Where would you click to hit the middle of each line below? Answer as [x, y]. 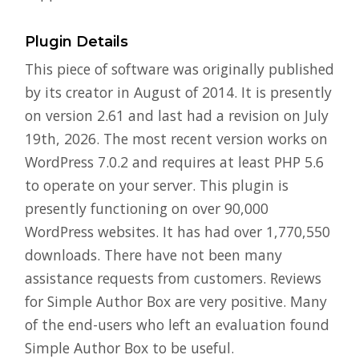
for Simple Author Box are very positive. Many [176, 301]
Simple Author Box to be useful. [129, 347]
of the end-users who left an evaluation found [177, 324]
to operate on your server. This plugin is [157, 185]
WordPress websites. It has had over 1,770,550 [177, 231]
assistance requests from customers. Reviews [173, 278]
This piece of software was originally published [179, 69]
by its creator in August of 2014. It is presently [178, 92]
